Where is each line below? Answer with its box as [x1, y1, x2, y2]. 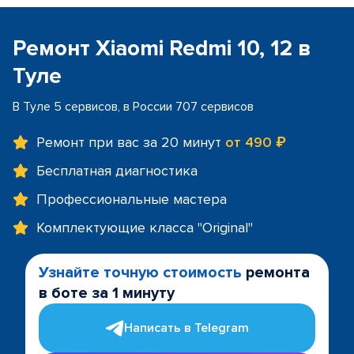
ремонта [242, 263, 310, 282]
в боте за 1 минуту [39, 284, 175, 303]
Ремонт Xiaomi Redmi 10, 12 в [13, 35, 311, 62]
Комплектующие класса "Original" [36, 219, 253, 236]
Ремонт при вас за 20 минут [36, 134, 225, 151]
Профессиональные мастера [36, 190, 227, 208]
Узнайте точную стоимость [39, 263, 242, 282]
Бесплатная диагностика [36, 162, 198, 179]
